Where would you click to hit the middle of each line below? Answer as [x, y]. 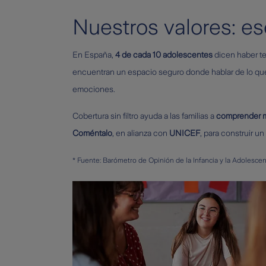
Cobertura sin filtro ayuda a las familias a [144, 116]
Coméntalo [92, 133]
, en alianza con [141, 133]
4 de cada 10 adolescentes [164, 55]
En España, [94, 55]
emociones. [94, 89]
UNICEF [185, 133]
